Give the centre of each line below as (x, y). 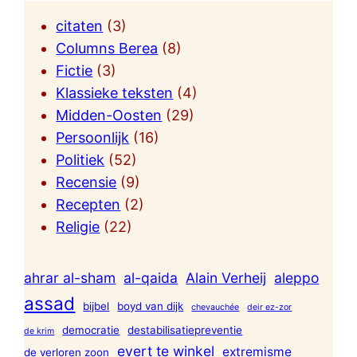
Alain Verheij (226, 277)
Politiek (80, 159)
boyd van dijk (151, 306)
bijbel (96, 306)
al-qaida (151, 277)
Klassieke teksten (115, 92)
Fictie (75, 70)
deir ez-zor (270, 307)
